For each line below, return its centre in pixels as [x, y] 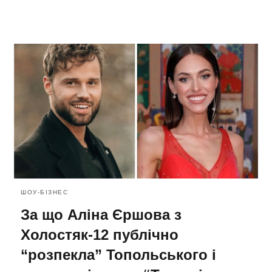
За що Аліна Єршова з [101, 215]
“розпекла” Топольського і [118, 255]
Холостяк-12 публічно [100, 235]
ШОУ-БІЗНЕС [44, 192]
